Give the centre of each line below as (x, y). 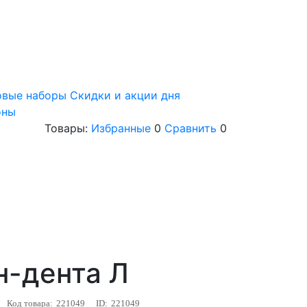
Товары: (68, 128)
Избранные (121, 128)
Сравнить (191, 128)
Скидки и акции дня (125, 96)
